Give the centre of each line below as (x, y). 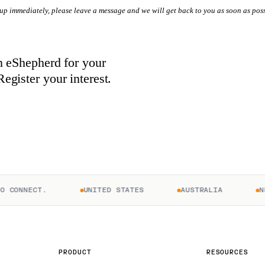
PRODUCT (75, 253)
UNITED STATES (98, 190)
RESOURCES (227, 253)
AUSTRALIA (186, 190)
